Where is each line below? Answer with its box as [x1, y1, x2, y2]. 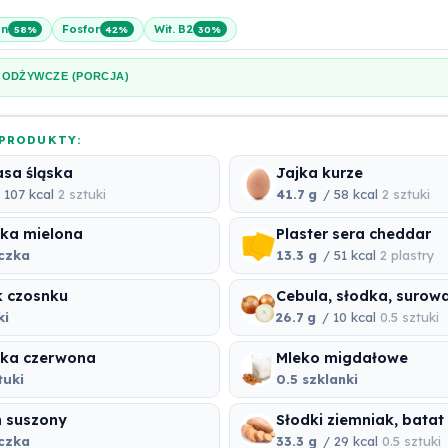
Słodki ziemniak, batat [276, 410, 445, 429]
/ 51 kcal [319, 247, 381, 264]
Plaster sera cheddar [276, 225, 432, 244]
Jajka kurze [276, 163, 364, 182]
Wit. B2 [153, 22, 193, 37]
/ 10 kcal [318, 309, 381, 326]
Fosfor [61, 22, 100, 37]
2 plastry [380, 247, 436, 264]
